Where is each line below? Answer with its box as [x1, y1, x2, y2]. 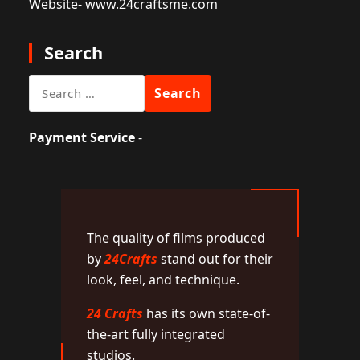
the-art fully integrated [87, 325, 225, 343]
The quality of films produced [87, 229, 265, 247]
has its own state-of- [143, 305, 270, 322]
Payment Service [29, 129, 135, 146]
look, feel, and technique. [87, 271, 239, 288]
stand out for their [157, 250, 273, 268]
